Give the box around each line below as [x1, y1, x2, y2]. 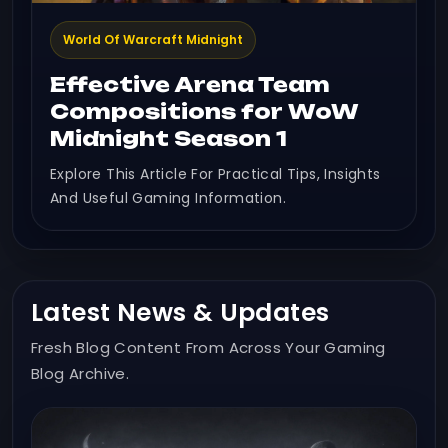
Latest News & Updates [31, 294, 330, 330]
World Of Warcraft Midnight [63, 30, 243, 48]
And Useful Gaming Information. [50, 187, 286, 208]
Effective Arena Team [50, 71, 330, 97]
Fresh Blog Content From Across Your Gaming [31, 336, 386, 358]
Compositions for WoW [50, 98, 359, 124]
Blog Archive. [31, 362, 130, 384]
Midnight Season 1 [50, 125, 287, 151]
